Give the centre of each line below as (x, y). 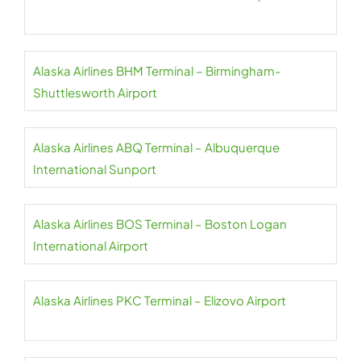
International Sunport (95, 169)
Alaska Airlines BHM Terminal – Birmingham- (157, 71)
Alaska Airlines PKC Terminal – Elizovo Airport (160, 300)
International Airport (91, 245)
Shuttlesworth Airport (95, 92)
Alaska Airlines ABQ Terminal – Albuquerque (156, 147)
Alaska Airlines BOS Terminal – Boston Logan (160, 224)
